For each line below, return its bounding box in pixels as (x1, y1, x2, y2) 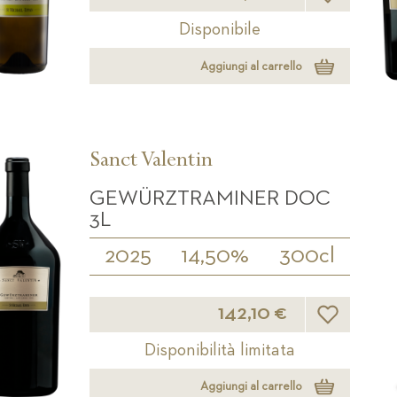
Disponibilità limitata (144, 340, 295, 359)
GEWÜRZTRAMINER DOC (89, 188, 331, 210)
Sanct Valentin (89, 150, 213, 175)
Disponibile (178, 20, 261, 39)
